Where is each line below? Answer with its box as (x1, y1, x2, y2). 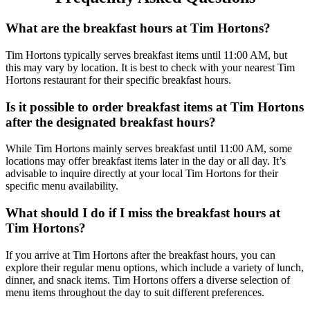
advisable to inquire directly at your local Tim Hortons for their (6, 167, 278, 180)
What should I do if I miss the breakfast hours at (6, 206, 280, 221)
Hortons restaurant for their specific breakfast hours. (6, 73, 231, 86)
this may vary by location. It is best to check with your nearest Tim (6, 61, 295, 73)
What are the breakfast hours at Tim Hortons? (6, 21, 271, 36)
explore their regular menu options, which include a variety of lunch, (6, 261, 304, 273)
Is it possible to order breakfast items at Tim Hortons (6, 99, 304, 114)
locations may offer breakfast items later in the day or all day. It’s (6, 155, 286, 167)
